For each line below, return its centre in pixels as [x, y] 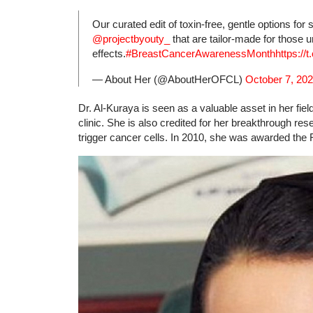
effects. [109, 53]
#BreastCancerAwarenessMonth [201, 53]
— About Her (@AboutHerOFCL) [169, 79]
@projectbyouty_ [131, 38]
